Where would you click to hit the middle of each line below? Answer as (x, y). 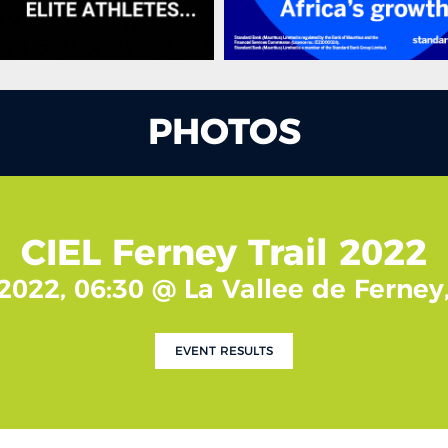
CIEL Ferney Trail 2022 (224, 253)
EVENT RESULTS (224, 350)
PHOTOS (224, 132)
